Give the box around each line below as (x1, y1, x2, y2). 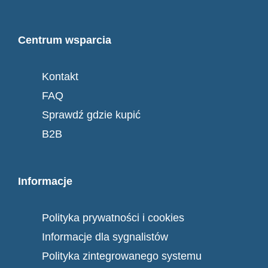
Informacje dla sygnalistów (42, 231, 168, 243)
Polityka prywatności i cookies (42, 212, 184, 224)
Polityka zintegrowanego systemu (42, 250, 202, 263)
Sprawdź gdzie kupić (42, 109, 141, 121)
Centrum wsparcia (18, 34, 111, 47)
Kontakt (42, 71, 78, 83)
